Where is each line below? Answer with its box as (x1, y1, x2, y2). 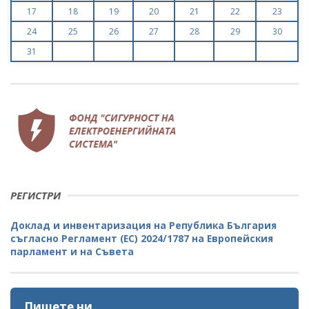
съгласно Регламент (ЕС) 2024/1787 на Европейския (10, 231, 273, 245)
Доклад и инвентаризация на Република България (10, 218, 277, 232)
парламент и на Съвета (10, 244, 134, 258)
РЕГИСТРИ (10, 188, 61, 202)
